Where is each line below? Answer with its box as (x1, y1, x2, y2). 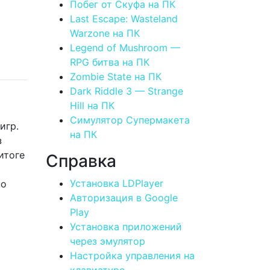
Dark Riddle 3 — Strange (70, 84, 183, 97)
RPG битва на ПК (70, 55, 149, 68)
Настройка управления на (70, 249, 195, 262)
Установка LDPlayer (70, 177, 163, 189)
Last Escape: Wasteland (70, 12, 178, 25)
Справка (46, 150, 116, 171)
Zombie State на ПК (70, 70, 162, 83)
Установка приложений (70, 220, 182, 233)
